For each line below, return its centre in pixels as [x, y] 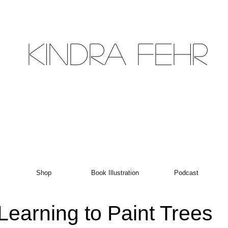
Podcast [186, 173]
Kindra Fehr [118, 53]
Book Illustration [115, 173]
